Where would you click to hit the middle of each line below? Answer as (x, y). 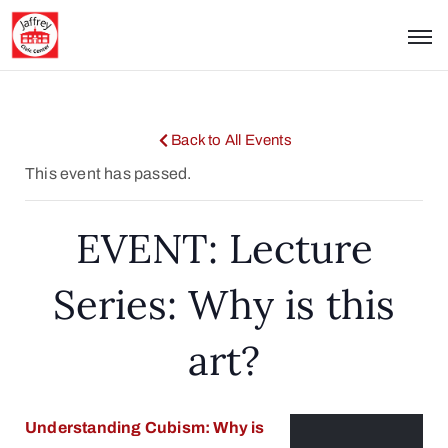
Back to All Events (231, 140)
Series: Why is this (224, 304)
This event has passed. (108, 173)
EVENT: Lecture (224, 248)
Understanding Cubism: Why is (145, 427)
